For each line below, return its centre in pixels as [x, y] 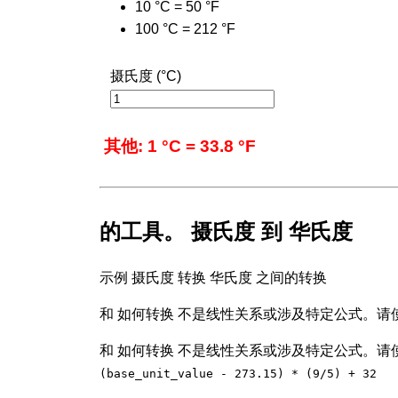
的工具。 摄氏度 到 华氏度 [226, 231]
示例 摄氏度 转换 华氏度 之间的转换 [213, 277]
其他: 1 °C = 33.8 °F [180, 146]
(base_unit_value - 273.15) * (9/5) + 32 [238, 373]
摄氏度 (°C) [146, 76]
